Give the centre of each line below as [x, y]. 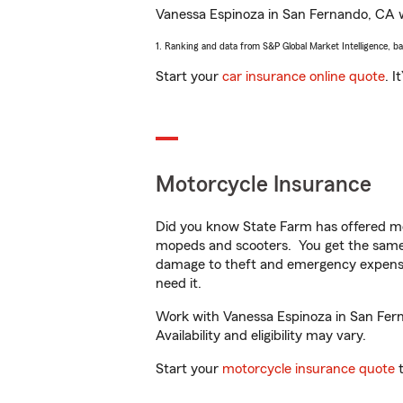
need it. [180, 283]
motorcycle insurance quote [309, 369]
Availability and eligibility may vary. [261, 336]
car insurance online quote [304, 76]
